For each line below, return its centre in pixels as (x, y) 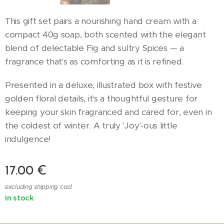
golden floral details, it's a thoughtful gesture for (101, 98)
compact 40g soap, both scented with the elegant (105, 34)
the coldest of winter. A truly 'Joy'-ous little (91, 125)
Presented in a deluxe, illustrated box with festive (103, 85)
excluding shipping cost (39, 187)
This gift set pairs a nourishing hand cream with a (101, 21)
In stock (19, 198)
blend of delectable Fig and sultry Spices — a (94, 48)
